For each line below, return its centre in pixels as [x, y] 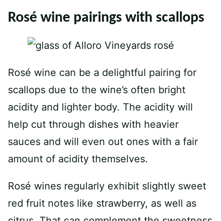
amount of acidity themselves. [78, 159]
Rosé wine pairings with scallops [106, 18]
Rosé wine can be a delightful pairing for [102, 73]
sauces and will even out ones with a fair [103, 142]
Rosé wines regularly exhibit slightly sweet [107, 186]
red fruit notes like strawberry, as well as [102, 203]
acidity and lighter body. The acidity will [100, 107]
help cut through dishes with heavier [93, 124]
